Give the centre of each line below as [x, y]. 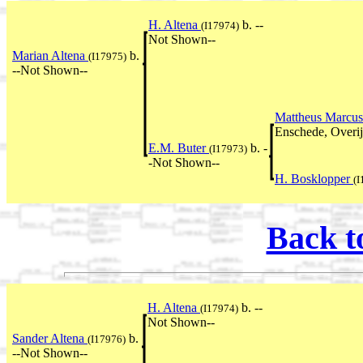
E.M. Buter [179, 148]
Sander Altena [50, 338]
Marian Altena [50, 56]
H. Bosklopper [314, 179]
